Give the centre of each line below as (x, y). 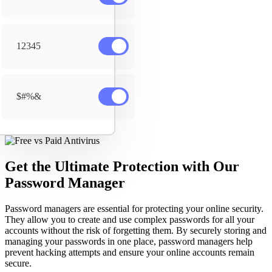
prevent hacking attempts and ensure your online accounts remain (130, 252)
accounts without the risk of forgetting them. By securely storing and (136, 230)
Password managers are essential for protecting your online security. (134, 208)
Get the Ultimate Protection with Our (122, 166)
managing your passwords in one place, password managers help (129, 241)
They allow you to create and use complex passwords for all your (130, 219)
